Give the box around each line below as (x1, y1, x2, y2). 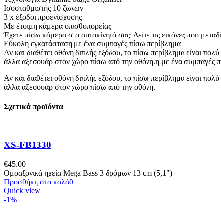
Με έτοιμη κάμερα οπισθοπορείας (4, 21, 111, 30)
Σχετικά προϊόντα (4, 102, 63, 110)
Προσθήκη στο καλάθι (4, 177, 75, 186)
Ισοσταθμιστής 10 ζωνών (4, 3, 83, 12)
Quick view (4, 186, 40, 195)
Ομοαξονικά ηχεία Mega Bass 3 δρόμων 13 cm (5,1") (4, 168, 172, 177)
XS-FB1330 (4, 139, 51, 150)
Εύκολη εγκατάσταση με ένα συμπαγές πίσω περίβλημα (4, 39, 181, 48)
